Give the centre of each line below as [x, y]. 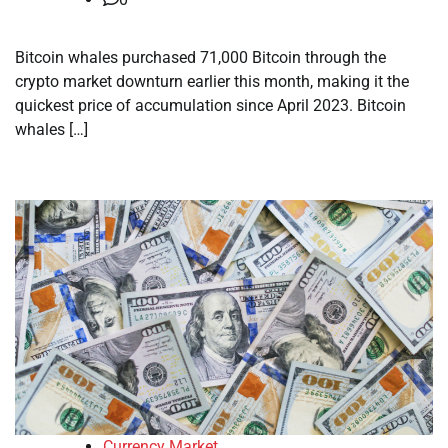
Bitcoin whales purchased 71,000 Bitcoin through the [200, 57]
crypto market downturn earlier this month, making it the [212, 81]
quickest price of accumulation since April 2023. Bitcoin [210, 105]
